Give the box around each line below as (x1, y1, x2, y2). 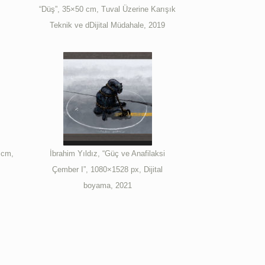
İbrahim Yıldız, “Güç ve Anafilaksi (50, 148, 166, 158)
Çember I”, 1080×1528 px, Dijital (52, 164, 163, 174)
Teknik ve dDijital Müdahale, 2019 (50, 20, 166, 30)
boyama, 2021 (83, 180, 132, 190)
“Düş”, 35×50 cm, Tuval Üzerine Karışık (39, 4, 176, 14)
